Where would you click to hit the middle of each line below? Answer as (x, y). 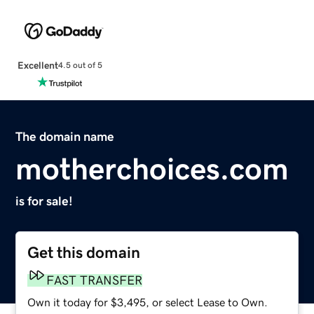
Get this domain (84, 252)
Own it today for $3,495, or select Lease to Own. (148, 302)
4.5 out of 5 (80, 66)
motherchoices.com (152, 169)
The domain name (65, 136)
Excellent (37, 65)
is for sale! (45, 201)
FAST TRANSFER (95, 280)
